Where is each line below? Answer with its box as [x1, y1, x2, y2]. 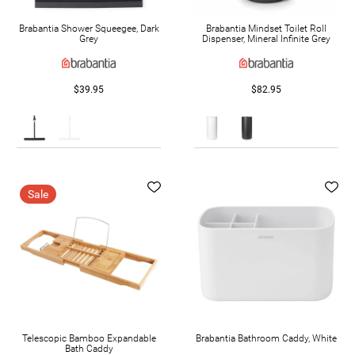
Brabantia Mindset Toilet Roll [206, 22, 326, 34]
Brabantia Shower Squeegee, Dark [18, 22, 159, 34]
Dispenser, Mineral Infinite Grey [202, 32, 330, 44]
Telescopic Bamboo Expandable [21, 332, 156, 344]
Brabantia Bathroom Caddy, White [196, 332, 337, 344]
